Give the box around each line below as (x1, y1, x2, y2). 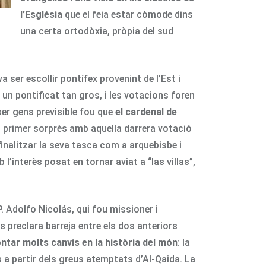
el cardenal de (115, 106, 177, 118)
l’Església (20, 8, 62, 20)
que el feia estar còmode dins (62, 8, 193, 20)
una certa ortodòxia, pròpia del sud (20, 25, 173, 37)
